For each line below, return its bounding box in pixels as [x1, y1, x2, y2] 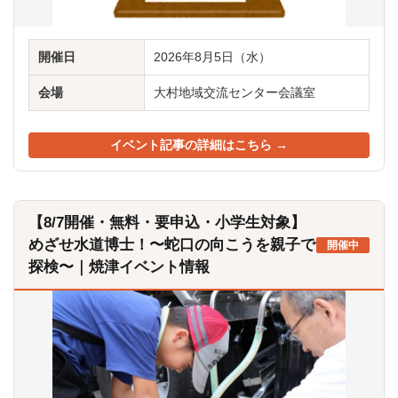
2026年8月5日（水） [154, 51, 271, 64]
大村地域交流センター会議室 [154, 86, 315, 99]
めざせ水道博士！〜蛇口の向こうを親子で [28, 236, 315, 253]
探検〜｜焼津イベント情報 [28, 259, 210, 275]
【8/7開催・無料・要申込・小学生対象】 [28, 214, 306, 231]
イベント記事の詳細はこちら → [110, 139, 288, 152]
